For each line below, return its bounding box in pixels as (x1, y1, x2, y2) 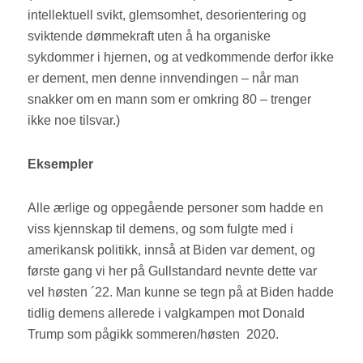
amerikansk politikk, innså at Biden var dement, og (28, 243, 316, 258)
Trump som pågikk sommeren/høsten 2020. (28, 327, 283, 342)
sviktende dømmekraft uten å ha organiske (28, 29, 271, 44)
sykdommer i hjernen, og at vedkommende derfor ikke (28, 50, 335, 65)
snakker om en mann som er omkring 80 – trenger (28, 92, 312, 107)
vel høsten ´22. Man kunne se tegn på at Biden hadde (28, 285, 335, 300)
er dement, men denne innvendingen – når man (28, 71, 300, 86)
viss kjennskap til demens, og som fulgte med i (28, 222, 294, 237)
